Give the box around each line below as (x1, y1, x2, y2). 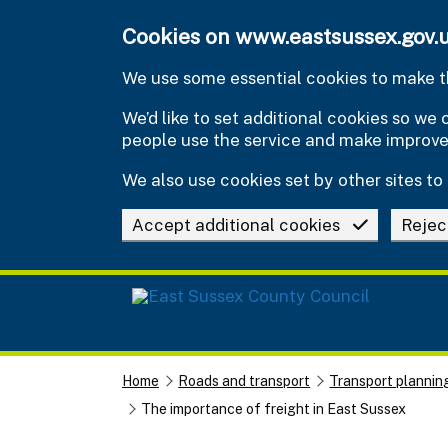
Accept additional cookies (132, 214, 340, 235)
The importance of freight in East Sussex (141, 400, 407, 417)
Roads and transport (178, 372, 311, 389)
